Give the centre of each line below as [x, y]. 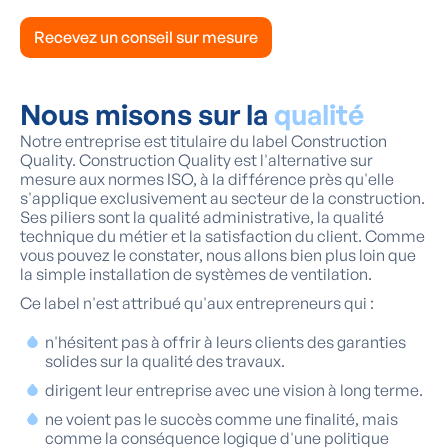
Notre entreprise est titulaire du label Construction [203, 141]
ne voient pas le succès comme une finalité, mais [221, 419]
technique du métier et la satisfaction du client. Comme [222, 236]
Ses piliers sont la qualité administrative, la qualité [202, 217]
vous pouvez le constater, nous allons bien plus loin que [218, 255]
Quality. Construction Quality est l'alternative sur [196, 160]
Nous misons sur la [147, 115]
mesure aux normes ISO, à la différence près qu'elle [207, 179]
